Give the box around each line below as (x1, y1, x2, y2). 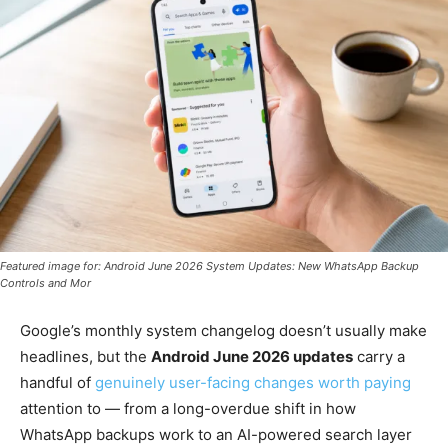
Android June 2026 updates (151, 346, 353, 366)
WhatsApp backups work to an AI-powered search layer (20, 424, 412, 444)
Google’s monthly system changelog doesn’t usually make (20, 320, 427, 340)
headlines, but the (20, 346, 151, 366)
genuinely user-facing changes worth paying (95, 372, 411, 392)
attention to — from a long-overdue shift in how (20, 398, 356, 418)
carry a (353, 346, 405, 366)
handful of (20, 372, 95, 392)
